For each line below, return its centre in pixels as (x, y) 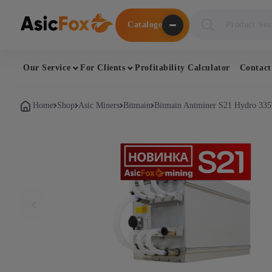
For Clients (103, 67)
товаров (206, 27)
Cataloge (145, 25)
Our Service (47, 67)
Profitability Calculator (182, 67)
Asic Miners (99, 105)
